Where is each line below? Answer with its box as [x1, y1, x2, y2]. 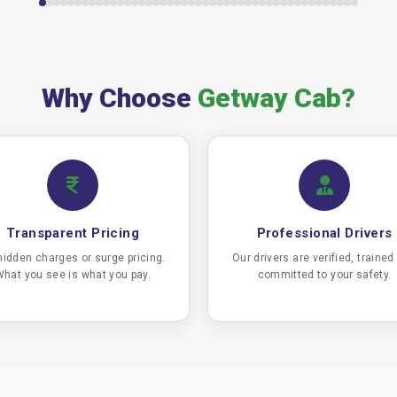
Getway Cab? [198, 82, 356, 113]
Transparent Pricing [5, 225, 140, 241]
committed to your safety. [257, 269, 392, 281]
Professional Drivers [256, 225, 393, 241]
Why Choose [41, 82, 198, 113]
